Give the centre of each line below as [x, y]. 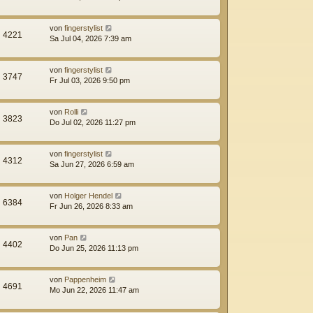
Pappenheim [85, 279]
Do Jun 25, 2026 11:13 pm [94, 248]
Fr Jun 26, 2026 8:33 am [91, 206]
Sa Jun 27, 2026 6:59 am [92, 164]
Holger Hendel [88, 195]
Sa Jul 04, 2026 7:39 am [90, 38]
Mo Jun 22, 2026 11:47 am [94, 290]
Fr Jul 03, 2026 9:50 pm [90, 80]
